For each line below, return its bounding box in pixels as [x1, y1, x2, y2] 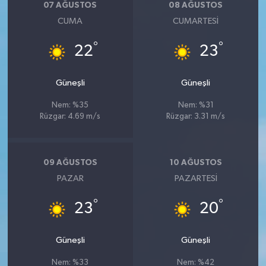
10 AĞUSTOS [169, 158, 222, 167]
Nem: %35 [52, 102, 89, 110]
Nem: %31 [178, 102, 214, 110]
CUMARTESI [173, 17, 219, 26]
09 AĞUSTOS [43, 158, 97, 167]
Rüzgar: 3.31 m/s [166, 113, 226, 121]
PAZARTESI [174, 174, 217, 183]
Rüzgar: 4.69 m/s [40, 113, 101, 121]
